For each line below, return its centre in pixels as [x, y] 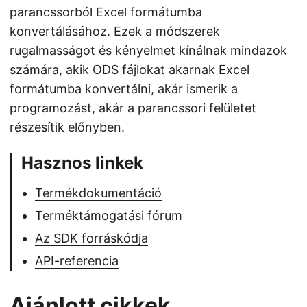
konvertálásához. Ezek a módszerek [115, 31]
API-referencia [77, 261]
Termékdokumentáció [98, 193]
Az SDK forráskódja [91, 238]
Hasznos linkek [82, 163]
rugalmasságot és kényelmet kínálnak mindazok [148, 50]
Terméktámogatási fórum [109, 216]
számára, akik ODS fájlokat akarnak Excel [130, 70]
